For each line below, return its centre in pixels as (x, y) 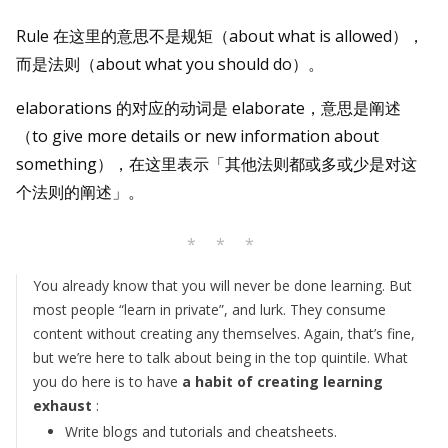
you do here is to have (107, 382)
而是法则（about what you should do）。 (170, 64)
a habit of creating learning (282, 382)
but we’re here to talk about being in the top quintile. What (220, 358)
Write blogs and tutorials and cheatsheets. (201, 432)
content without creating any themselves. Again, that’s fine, (224, 334)
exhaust (64, 406)
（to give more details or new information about (197, 136)
